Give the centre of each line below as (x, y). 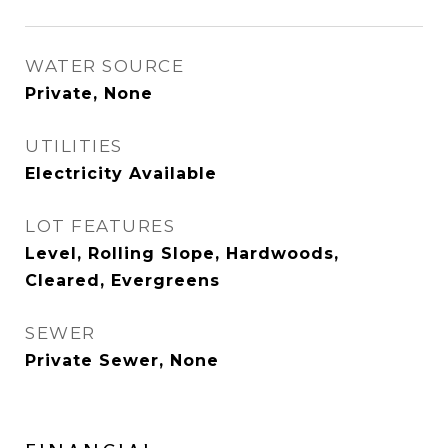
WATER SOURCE (104, 66)
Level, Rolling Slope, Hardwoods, (182, 254)
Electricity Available (121, 174)
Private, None (89, 94)
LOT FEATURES (100, 226)
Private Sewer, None (122, 361)
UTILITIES (74, 146)
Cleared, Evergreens (122, 281)
